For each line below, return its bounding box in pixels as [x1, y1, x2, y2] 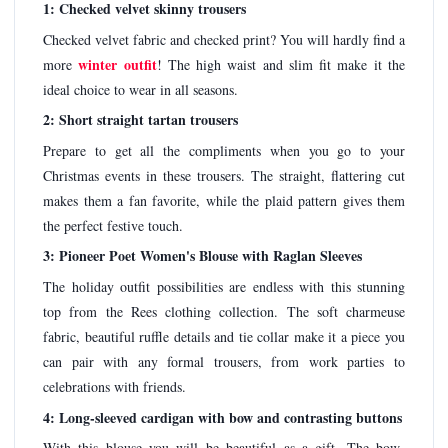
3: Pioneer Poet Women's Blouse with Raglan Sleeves [43, 245, 362, 267]
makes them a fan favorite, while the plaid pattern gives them [43, 190, 405, 210]
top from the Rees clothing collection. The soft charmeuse [43, 301, 405, 321]
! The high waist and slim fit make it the [156, 54, 406, 74]
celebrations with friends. [43, 376, 186, 396]
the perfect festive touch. [43, 215, 183, 235]
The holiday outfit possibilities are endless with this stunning [43, 276, 405, 296]
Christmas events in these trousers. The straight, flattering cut [43, 165, 405, 185]
